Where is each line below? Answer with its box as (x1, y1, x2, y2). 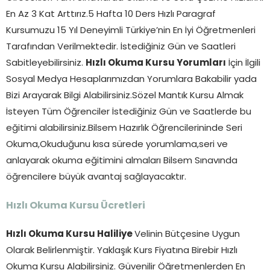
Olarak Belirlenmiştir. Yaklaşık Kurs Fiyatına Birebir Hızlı (6, 246, 237, 256)
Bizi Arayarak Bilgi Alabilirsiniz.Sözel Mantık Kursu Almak (6, 91, 243, 101)
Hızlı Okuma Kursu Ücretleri (6, 201, 145, 211)
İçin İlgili (226, 58, 260, 68)
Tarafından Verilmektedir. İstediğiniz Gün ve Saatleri (6, 42, 236, 52)
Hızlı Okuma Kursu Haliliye (6, 230, 134, 239)
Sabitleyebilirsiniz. (6, 58, 86, 68)
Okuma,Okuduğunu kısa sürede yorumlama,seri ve (6, 140, 228, 149)
